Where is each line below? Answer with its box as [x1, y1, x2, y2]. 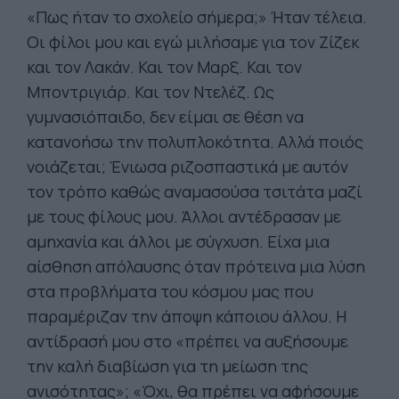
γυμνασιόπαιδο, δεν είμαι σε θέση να [27, 106, 304, 127]
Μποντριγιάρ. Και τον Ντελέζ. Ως [27, 81, 274, 102]
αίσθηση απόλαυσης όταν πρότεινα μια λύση [27, 256, 365, 277]
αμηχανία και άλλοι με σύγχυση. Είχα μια [27, 231, 330, 252]
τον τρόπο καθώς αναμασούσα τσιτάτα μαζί [27, 181, 362, 202]
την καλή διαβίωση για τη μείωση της [27, 355, 308, 377]
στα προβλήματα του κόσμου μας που [27, 281, 313, 302]
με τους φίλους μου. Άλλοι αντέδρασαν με [27, 206, 341, 227]
